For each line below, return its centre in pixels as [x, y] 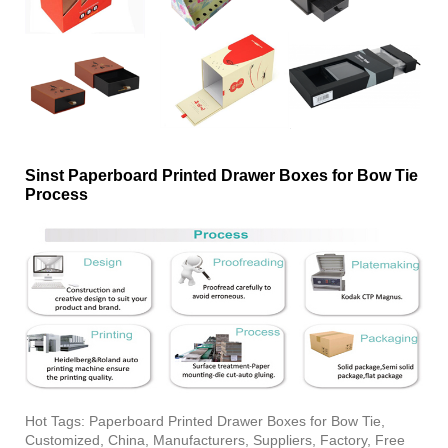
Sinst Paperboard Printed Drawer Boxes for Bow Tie [221, 176]
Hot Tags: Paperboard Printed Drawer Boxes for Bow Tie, [205, 421]
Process [56, 195]
